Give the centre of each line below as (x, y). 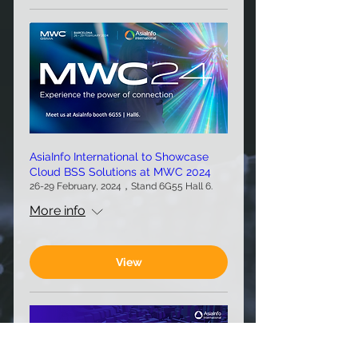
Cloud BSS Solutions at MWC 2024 (120, 172)
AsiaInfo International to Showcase (119, 157)
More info (58, 211)
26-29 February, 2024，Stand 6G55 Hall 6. (121, 187)
